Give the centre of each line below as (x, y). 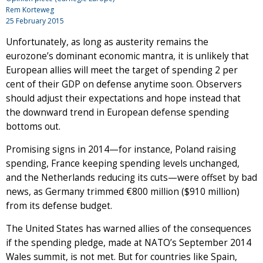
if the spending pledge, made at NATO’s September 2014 (129, 243)
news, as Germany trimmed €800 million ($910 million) (123, 192)
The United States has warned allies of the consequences (129, 229)
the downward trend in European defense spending (117, 113)
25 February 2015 (35, 21)
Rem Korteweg (30, 10)
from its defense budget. (59, 206)
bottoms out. (33, 127)
